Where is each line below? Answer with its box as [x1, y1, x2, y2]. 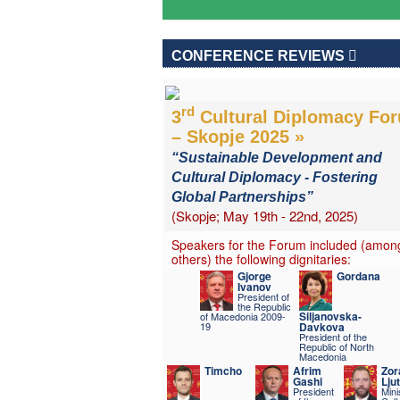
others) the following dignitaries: [171, 249, 351, 268]
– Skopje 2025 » [171, 126, 304, 146]
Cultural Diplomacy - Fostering [171, 169, 378, 185]
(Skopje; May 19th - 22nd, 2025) [171, 205, 358, 225]
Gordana [337, 267, 381, 284]
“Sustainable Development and [171, 149, 382, 165]
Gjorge [237, 267, 272, 284]
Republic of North [299, 338, 375, 354]
